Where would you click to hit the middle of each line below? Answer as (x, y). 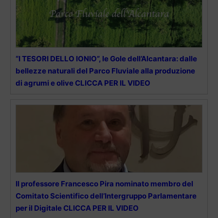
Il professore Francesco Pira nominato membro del (104, 184)
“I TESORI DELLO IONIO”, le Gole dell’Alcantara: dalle (106, 59)
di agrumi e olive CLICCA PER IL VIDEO (83, 83)
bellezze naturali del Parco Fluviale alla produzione (105, 71)
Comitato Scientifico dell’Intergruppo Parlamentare (106, 196)
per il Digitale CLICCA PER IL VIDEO (77, 208)
